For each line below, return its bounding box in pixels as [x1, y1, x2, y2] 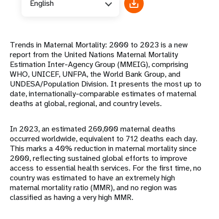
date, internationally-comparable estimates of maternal [10, 88, 197, 99]
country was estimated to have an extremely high [10, 173, 175, 183]
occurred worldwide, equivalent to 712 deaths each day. [10, 133, 197, 144]
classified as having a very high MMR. [10, 192, 133, 203]
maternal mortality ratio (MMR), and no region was [10, 182, 177, 193]
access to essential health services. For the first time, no [10, 163, 201, 174]
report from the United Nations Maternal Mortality [10, 49, 178, 60]
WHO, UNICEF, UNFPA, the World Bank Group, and [10, 69, 180, 80]
